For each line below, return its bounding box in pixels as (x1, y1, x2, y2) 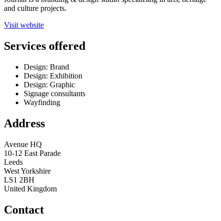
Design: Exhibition (24, 71, 82, 80)
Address (4, 116, 45, 130)
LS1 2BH (4, 175, 35, 184)
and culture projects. (4, 4, 67, 13)
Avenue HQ (4, 140, 42, 148)
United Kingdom (4, 184, 57, 193)
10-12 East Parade (4, 148, 61, 157)
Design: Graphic (24, 80, 75, 89)
